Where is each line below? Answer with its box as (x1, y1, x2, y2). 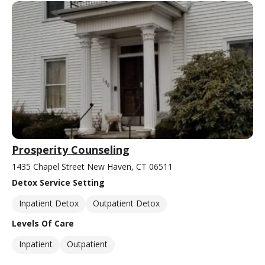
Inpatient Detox (19, 197, 79, 209)
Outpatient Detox (93, 197, 160, 209)
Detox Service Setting (12, 176, 105, 188)
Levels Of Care (12, 217, 74, 229)
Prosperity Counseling (12, 142, 130, 157)
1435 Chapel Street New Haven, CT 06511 (12, 160, 173, 172)
